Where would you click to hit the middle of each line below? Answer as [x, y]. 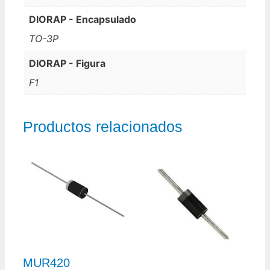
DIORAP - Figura [67, 63]
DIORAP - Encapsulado [83, 19]
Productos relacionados [103, 126]
